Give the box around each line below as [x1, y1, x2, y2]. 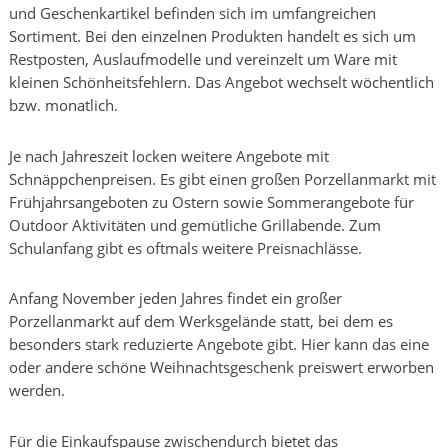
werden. [9, 380, 65, 401]
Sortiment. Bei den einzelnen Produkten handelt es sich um [9, 26, 416, 47]
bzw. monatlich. [9, 95, 118, 116]
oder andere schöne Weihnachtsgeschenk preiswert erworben [9, 357, 434, 378]
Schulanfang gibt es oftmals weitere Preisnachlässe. [9, 237, 362, 258]
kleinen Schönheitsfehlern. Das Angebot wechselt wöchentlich [9, 72, 434, 93]
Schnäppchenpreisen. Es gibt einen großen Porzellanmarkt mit [9, 168, 436, 189]
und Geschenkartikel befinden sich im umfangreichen [9, 3, 376, 24]
